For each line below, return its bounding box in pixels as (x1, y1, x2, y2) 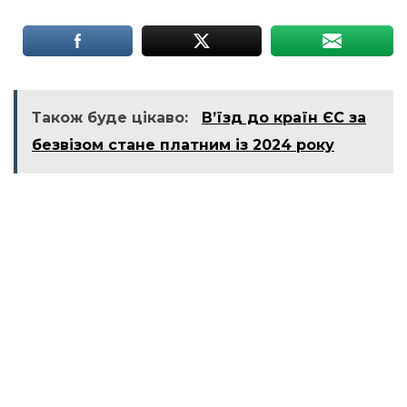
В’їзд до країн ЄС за (202, 109, 366, 126)
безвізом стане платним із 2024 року (32, 136, 334, 154)
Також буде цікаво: (32, 109, 193, 126)
